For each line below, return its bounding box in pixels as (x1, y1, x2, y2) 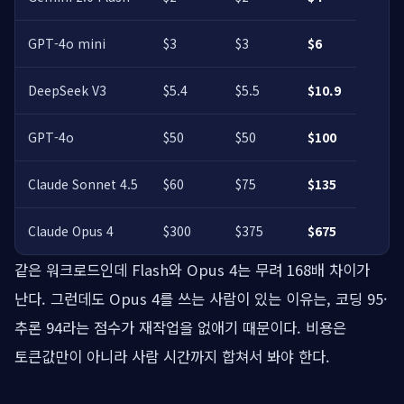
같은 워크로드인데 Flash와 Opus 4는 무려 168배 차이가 (14, 259, 370, 281)
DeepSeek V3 (28, 81, 106, 100)
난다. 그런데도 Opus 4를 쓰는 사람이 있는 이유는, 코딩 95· (14, 288, 388, 310)
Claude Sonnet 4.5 (28, 175, 138, 194)
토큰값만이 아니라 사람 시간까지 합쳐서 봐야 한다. (14, 345, 330, 368)
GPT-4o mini (28, 34, 106, 53)
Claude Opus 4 (28, 222, 114, 241)
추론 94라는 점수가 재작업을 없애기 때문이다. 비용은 (14, 317, 346, 339)
